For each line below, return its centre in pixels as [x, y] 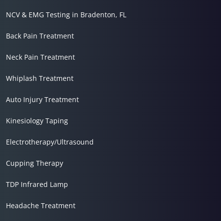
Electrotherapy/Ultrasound [50, 142]
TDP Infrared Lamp [37, 184]
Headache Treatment [41, 205]
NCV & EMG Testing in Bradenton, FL [66, 14]
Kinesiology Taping [37, 120]
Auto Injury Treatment [42, 99]
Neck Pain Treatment [40, 57]
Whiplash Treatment [40, 78]
